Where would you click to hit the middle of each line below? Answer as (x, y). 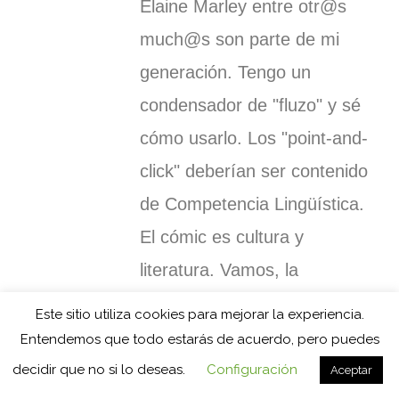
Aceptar (351, 370)
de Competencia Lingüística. (252, 204)
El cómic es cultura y (222, 236)
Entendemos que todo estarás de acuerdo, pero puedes (199, 339)
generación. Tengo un (226, 72)
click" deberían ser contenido (254, 171)
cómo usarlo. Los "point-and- (254, 138)
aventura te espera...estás (244, 302)
